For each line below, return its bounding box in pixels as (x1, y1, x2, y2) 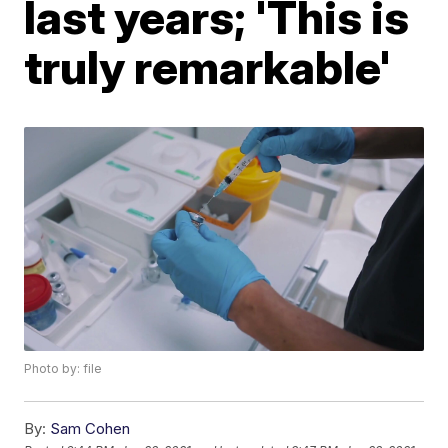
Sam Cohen (50, 419, 131, 439)
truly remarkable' (24, 39, 392, 95)
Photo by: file (24, 361, 103, 377)
